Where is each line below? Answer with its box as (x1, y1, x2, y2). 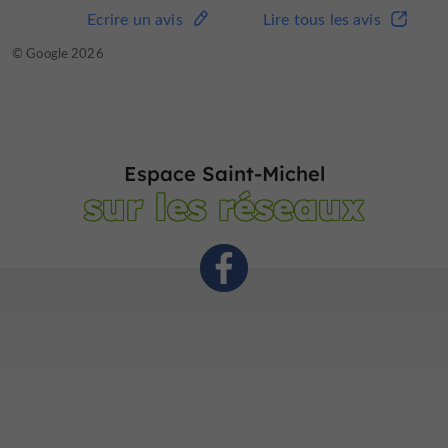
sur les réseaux (84, 184, 364, 230)
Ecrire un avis (86, 8, 183, 30)
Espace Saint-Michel (123, 161, 325, 187)
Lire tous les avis (262, 8, 381, 30)
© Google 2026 (12, 44, 104, 62)
